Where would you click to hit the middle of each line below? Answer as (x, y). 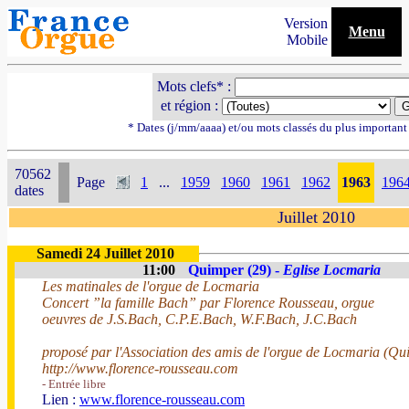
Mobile (309, 40)
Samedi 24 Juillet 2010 (105, 253)
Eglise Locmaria (332, 270)
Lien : (61, 399)
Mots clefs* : (195, 86)
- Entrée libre (74, 384)
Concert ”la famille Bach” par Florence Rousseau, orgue (208, 303)
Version (308, 23)
